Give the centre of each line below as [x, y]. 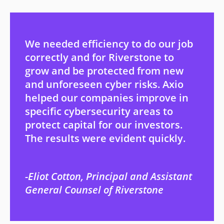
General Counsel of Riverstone [94, 190]
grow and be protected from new [104, 71]
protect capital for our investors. [104, 125]
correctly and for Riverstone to [99, 57]
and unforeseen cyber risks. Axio [104, 84]
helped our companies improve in [107, 98]
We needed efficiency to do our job [109, 44]
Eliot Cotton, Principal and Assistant [110, 176]
